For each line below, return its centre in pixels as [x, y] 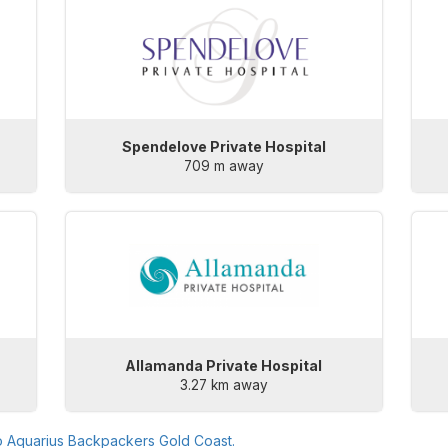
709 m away [223, 166]
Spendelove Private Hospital [223, 147]
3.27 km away [223, 385]
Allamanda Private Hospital [224, 366]
